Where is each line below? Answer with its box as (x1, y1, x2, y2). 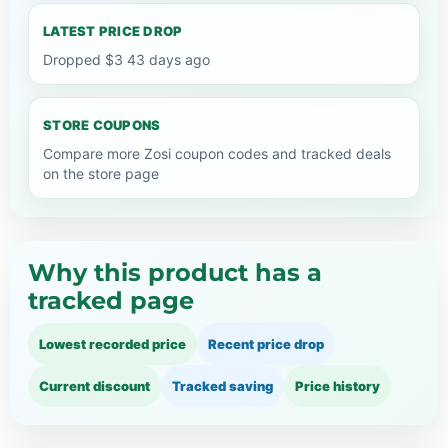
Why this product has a (28, 257, 322, 287)
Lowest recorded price (39, 335, 186, 352)
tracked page (28, 285, 194, 315)
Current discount (39, 377, 150, 394)
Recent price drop (208, 335, 324, 352)
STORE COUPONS (43, 116, 161, 133)
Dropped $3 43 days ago (43, 50, 210, 68)
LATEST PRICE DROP (43, 22, 183, 39)
